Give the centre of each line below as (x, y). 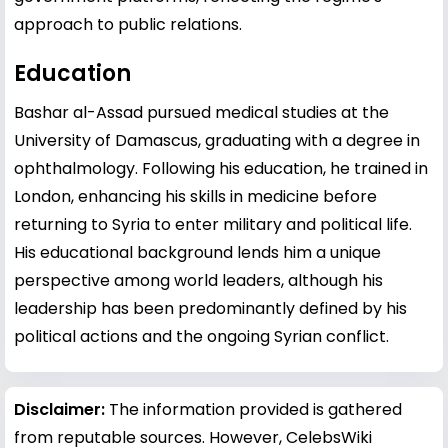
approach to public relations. (128, 24)
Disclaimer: (61, 409)
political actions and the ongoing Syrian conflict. (201, 336)
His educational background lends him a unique (197, 252)
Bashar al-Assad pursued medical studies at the (201, 112)
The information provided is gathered (255, 409)
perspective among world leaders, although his (198, 280)
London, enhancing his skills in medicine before (195, 196)
